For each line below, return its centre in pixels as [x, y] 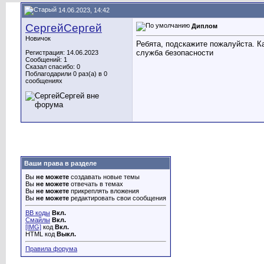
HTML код [41, 234]
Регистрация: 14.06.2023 [62, 52]
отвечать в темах [96, 184]
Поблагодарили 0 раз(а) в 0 [66, 74]
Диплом [204, 26]
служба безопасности [175, 53]
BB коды [38, 213]
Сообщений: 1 [46, 60]
